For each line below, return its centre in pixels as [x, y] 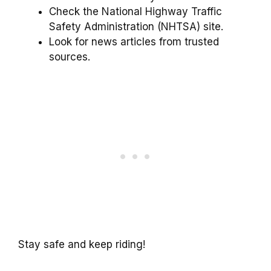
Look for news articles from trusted [134, 41]
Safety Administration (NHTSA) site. [136, 26]
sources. [70, 57]
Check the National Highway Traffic [135, 11]
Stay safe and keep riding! [82, 245]
